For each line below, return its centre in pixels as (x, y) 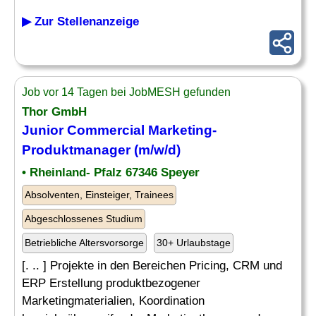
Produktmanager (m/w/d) (101, 150)
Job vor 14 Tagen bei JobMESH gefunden (126, 92)
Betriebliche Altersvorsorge (84, 243)
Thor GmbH (54, 112)
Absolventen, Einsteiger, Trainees (99, 195)
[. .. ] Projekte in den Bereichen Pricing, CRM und (152, 266)
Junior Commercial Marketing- (119, 130)
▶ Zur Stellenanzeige (80, 22)
